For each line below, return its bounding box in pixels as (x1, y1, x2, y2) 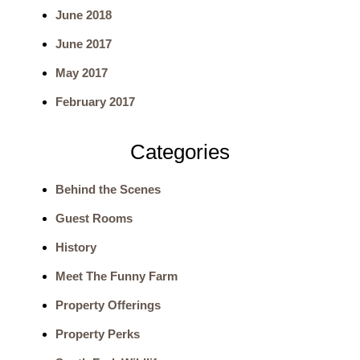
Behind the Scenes (55, 182, 161, 196)
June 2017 (55, 36, 112, 51)
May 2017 (55, 65, 108, 80)
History (55, 239, 96, 254)
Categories (129, 140, 230, 165)
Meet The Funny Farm (55, 268, 178, 283)
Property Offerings (55, 297, 161, 312)
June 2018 (55, 7, 112, 22)
